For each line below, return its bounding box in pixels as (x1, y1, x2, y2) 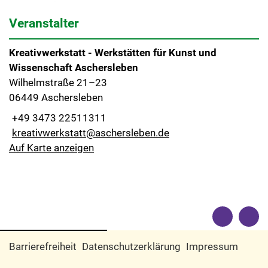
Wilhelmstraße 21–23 (9, 77, 107, 89)
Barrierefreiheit (9, 240, 77, 252)
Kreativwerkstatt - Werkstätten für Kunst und (9, 47, 217, 59)
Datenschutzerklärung (82, 240, 181, 252)
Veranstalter (9, 16, 79, 31)
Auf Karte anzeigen (9, 141, 94, 154)
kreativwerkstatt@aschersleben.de (12, 126, 169, 139)
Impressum (186, 240, 238, 252)
